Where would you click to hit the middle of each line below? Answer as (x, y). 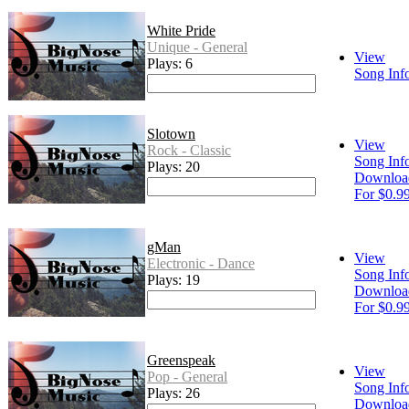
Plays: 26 (173, 393)
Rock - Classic (189, 151)
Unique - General (197, 47)
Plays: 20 (173, 167)
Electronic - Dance (201, 264)
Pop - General (187, 377)
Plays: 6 (170, 64)
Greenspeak (181, 361)
